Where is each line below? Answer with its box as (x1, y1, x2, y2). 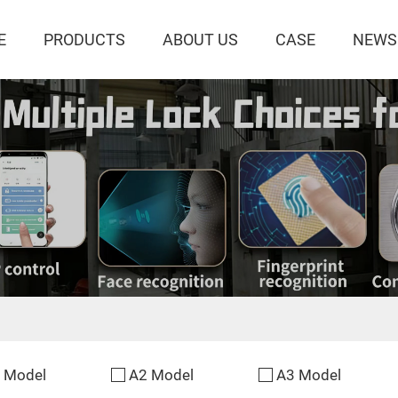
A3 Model (276, 366, 341, 385)
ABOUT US (163, 30, 239, 49)
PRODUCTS (44, 30, 126, 49)
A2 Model (129, 366, 194, 385)
